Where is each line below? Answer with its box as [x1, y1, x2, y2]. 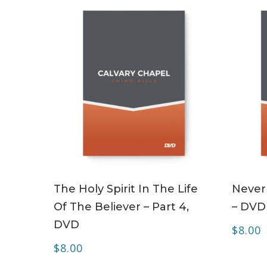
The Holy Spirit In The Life [54, 182, 198, 195]
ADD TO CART [107, 175, 172, 187]
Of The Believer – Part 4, [54, 200, 189, 213]
